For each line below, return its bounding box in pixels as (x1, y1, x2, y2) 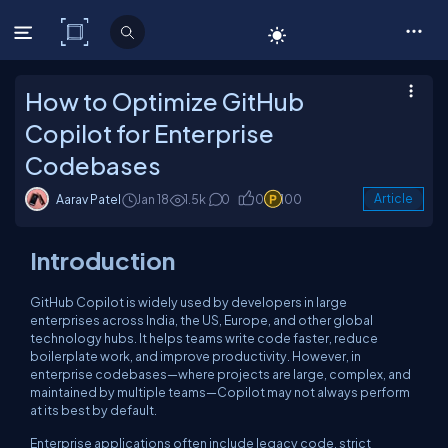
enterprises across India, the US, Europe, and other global (30, 312, 373, 328)
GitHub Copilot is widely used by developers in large (30, 294, 347, 310)
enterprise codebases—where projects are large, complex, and (30, 366, 411, 382)
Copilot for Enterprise (25, 118, 274, 148)
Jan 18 (136, 191, 169, 207)
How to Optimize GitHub (25, 86, 304, 116)
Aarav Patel (56, 191, 121, 207)
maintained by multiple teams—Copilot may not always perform (30, 384, 410, 400)
